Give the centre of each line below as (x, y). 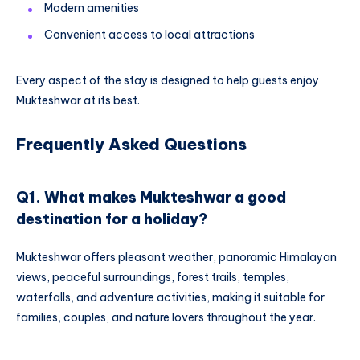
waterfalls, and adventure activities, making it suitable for (170, 298)
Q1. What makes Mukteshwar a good (151, 197)
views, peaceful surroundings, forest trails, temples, (153, 278)
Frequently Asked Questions (131, 144)
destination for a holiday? (112, 219)
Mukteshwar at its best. (78, 101)
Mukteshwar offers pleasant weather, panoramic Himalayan (176, 258)
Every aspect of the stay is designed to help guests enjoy (168, 81)
